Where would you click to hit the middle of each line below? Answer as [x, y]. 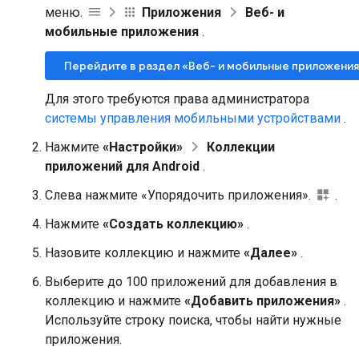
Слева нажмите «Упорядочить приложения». [179, 195]
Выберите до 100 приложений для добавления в [191, 282]
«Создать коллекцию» [173, 224]
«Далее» [270, 253]
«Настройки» [143, 147]
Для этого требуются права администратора [177, 99]
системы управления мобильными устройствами [193, 118]
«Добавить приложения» [262, 301]
